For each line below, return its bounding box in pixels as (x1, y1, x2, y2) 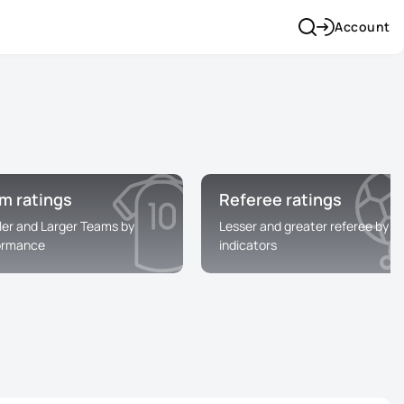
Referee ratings (219, 188, 342, 210)
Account (335, 18, 390, 35)
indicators (219, 236, 277, 253)
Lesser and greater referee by (219, 217, 389, 234)
